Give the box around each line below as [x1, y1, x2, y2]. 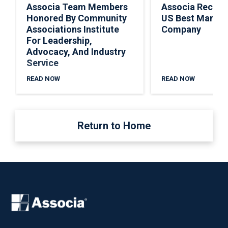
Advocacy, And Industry [26, 46, 126, 57]
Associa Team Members [26, 1, 128, 12]
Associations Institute [26, 23, 119, 35]
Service [26, 57, 59, 68]
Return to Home [77, 120, 151, 132]
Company [161, 23, 201, 35]
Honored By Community [26, 12, 127, 23]
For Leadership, [26, 35, 92, 46]
